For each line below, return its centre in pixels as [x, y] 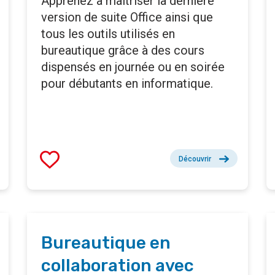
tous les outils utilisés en [108, 34]
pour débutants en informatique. [127, 84]
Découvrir [195, 159]
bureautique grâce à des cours [123, 51]
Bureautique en [106, 243]
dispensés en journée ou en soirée [133, 67]
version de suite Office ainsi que [127, 17]
